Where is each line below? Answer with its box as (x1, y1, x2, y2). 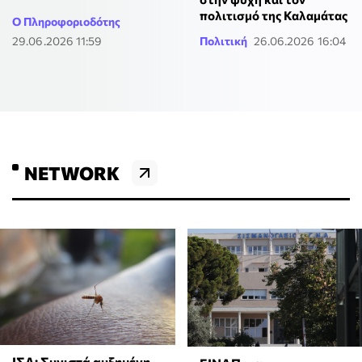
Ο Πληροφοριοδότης (12, 15, 120, 29)
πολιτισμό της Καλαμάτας (199, 8, 347, 23)
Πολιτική (199, 34, 247, 48)
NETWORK (24, 162, 120, 185)
